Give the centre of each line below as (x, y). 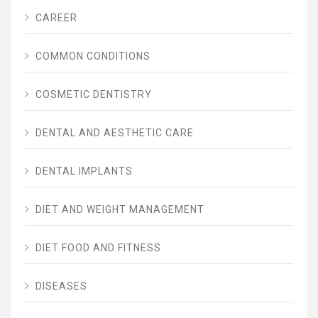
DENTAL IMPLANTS (84, 171)
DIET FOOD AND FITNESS (98, 247)
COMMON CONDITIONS (93, 56)
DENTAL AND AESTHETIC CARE (115, 132)
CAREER (56, 17)
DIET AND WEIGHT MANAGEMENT (120, 209)
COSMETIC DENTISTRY (94, 94)
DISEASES (61, 286)
